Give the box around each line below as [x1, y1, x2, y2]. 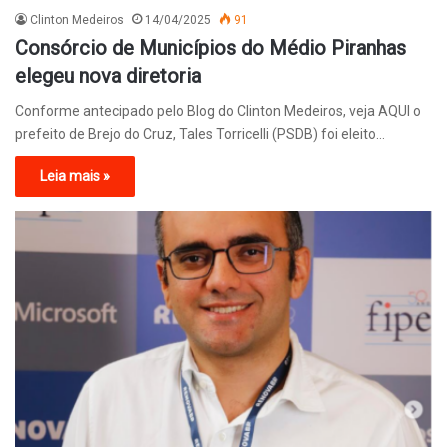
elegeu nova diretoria [15, 64, 201, 89]
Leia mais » [40, 168, 110, 185]
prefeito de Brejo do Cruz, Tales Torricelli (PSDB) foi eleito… [15, 126, 385, 143]
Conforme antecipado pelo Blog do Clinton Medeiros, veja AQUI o [15, 103, 421, 120]
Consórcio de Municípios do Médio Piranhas [15, 36, 406, 61]
